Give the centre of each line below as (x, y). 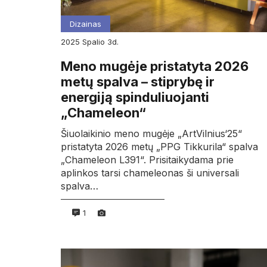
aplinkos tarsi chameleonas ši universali (150, 173)
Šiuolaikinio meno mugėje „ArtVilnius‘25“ (151, 134)
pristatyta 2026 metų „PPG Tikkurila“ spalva (159, 147)
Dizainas (86, 24)
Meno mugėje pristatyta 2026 (155, 66)
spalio (97, 41)
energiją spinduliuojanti (135, 97)
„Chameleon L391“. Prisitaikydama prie (147, 160)
